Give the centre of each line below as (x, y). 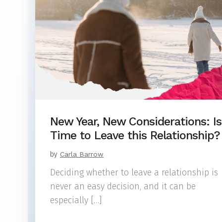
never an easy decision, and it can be (123, 187)
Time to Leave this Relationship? (135, 135)
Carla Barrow (82, 154)
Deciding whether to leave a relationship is (134, 173)
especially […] (76, 200)
